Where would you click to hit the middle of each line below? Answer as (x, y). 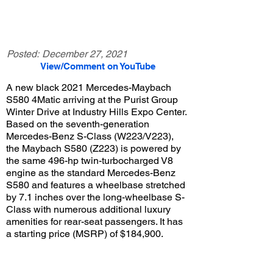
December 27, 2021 (85, 54)
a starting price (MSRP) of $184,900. (85, 234)
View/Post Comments (97, 246)
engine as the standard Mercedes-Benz (91, 173)
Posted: (23, 54)
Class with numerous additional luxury (88, 209)
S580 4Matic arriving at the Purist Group (92, 100)
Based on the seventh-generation (78, 124)
